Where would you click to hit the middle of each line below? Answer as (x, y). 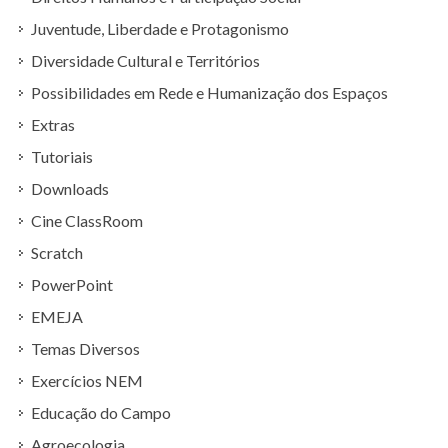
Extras (53, 124)
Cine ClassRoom (87, 220)
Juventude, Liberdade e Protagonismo (160, 28)
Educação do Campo (101, 412)
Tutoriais (62, 156)
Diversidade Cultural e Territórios (145, 60)
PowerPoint (72, 284)
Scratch (57, 252)
